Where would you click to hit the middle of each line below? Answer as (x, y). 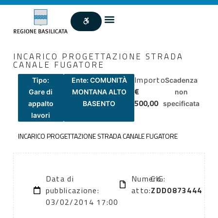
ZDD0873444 (177, 191)
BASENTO (99, 103)
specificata (182, 103)
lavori (41, 115)
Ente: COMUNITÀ (99, 80)
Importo (150, 80)
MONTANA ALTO (99, 91)
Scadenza (182, 80)
